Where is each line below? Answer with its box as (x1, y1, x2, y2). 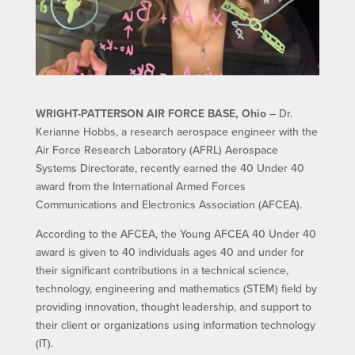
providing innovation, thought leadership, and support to (35, 299, 311, 315)
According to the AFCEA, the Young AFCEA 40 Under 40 (35, 226, 316, 242)
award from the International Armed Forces (35, 178, 246, 195)
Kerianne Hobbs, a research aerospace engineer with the (35, 124, 318, 140)
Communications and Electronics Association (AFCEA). (35, 197, 302, 213)
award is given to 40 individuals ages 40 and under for (35, 244, 304, 261)
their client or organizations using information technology (35, 317, 315, 334)
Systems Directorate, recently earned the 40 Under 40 (35, 160, 304, 177)
